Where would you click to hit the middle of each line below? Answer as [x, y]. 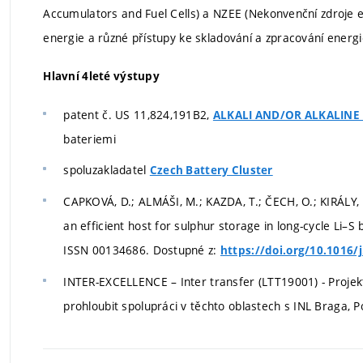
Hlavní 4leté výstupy [101, 76]
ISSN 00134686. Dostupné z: [142, 250]
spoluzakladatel [107, 170]
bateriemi [90, 139]
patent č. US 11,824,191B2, [138, 114]
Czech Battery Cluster [211, 171]
